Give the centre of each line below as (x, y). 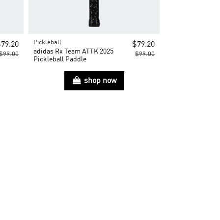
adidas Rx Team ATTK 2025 (74, 52)
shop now (100, 81)
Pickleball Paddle (60, 60)
